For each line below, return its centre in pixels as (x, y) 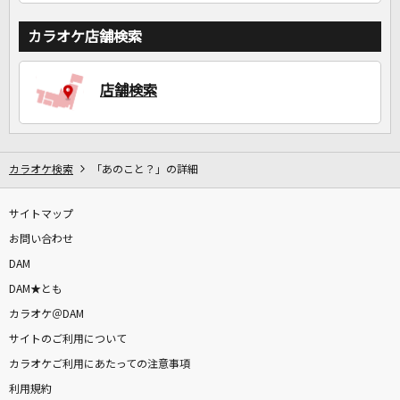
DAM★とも (36, 290)
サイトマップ (41, 215)
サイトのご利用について (68, 340)
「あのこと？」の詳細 (145, 170)
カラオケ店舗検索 (85, 37)
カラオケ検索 (41, 170)
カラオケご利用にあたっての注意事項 (100, 365)
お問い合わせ (41, 240)
